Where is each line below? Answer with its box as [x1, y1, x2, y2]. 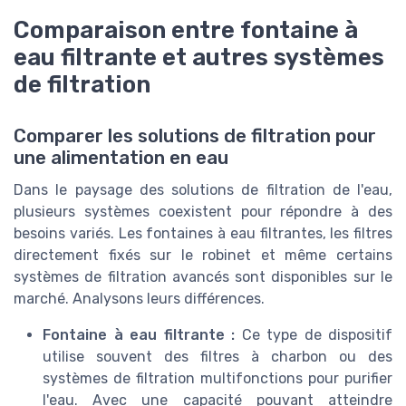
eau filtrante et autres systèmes [14, 43, 384, 72]
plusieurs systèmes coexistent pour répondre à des [14, 202, 392, 220]
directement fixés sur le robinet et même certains [14, 246, 392, 264]
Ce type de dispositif [235, 325, 392, 343]
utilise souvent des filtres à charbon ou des [43, 347, 392, 365]
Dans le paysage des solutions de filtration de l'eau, [14, 180, 392, 198]
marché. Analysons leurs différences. [14, 289, 265, 307]
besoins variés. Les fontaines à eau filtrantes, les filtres [14, 224, 392, 242]
